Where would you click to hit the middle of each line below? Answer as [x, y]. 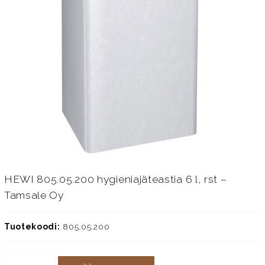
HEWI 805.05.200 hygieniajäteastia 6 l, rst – [115, 179]
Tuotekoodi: [32, 227]
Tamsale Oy [34, 195]
